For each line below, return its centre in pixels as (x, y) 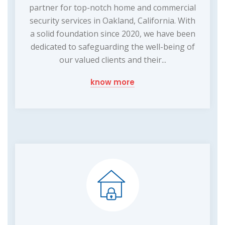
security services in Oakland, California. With (113, 20)
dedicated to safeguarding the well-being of (113, 46)
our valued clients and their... (113, 60)
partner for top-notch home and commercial (113, 7)
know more (113, 82)
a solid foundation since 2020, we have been (113, 33)
